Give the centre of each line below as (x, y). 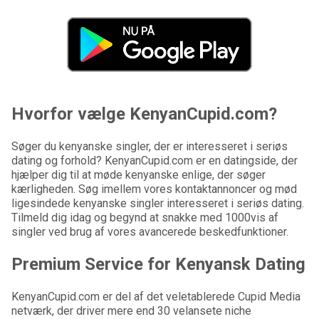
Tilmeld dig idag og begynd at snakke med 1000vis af (145, 218)
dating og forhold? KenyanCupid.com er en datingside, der (155, 161)
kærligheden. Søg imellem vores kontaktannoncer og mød (154, 189)
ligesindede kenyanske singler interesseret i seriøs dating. (158, 204)
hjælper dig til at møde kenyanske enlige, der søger (138, 175)
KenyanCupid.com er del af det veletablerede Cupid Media (156, 297)
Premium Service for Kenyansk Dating (158, 265)
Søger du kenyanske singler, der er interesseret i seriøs (150, 147)
